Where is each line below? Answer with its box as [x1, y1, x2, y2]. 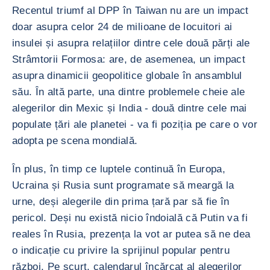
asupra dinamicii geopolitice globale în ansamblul [12, 70, 242, 81]
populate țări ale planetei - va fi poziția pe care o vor [12, 119, 258, 130]
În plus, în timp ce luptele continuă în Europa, [12, 163, 225, 175]
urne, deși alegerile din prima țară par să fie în [12, 196, 230, 207]
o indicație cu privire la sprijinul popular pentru [12, 245, 230, 256]
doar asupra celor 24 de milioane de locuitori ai [12, 21, 233, 33]
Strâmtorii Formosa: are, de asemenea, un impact [12, 54, 245, 65]
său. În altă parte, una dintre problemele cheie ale [12, 86, 245, 98]
